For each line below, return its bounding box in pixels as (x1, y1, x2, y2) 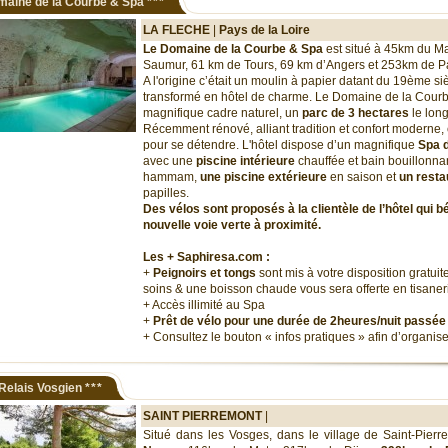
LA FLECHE (143, 23, 210, 37)
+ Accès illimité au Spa (143, 298, 265, 312)
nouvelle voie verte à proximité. (143, 218, 321, 232)
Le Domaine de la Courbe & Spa (143, 42, 323, 56)
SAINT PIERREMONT (143, 409, 262, 423)
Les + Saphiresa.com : (143, 250, 270, 264)
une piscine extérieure (200, 170, 327, 184)
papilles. (143, 186, 189, 200)
